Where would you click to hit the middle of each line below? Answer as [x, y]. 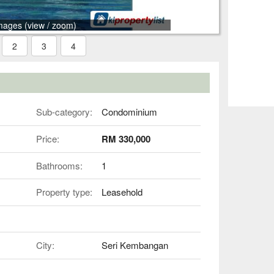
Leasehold [122, 192]
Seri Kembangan [135, 245]
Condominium [130, 111]
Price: [47, 139]
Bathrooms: [59, 165]
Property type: [64, 192]
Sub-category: [64, 111]
